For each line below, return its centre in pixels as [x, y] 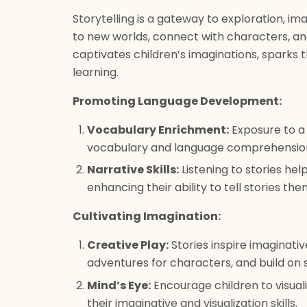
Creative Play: [127, 245]
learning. [96, 72]
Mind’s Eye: [119, 285]
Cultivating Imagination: [147, 217]
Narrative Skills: [133, 170]
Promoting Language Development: [177, 101]
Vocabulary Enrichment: [158, 130]
